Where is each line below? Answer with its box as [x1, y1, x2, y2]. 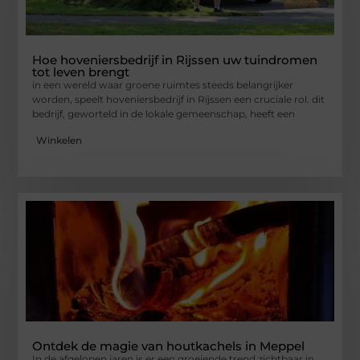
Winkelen [36, 133, 83, 146]
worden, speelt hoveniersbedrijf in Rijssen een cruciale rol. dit [32, 93, 325, 106]
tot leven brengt [32, 64, 130, 80]
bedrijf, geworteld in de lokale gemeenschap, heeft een [32, 108, 296, 121]
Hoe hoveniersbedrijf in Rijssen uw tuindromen [32, 52, 318, 68]
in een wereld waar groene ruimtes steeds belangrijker [32, 79, 294, 92]
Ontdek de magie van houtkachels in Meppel [32, 337, 305, 354]
